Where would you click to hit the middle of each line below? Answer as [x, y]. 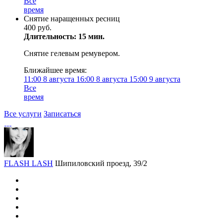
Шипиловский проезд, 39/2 [101, 163]
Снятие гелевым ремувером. [72, 53]
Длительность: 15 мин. [64, 36]
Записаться [62, 114]
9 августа [164, 79]
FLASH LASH [28, 163]
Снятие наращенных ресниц [72, 19]
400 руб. [38, 28]
